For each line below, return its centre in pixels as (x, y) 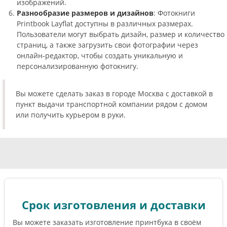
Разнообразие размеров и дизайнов (85, 13)
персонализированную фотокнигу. (78, 66)
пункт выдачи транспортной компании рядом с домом (111, 104)
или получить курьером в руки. (71, 115)
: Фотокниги (174, 13)
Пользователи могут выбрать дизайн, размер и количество (121, 34)
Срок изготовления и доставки (113, 204)
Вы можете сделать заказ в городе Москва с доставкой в (114, 94)
